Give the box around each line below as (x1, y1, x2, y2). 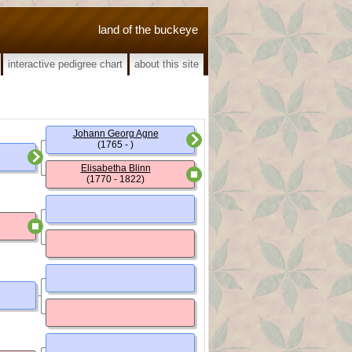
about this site (134, 58, 199, 70)
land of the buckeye (98, 22, 198, 36)
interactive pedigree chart (8, 58, 123, 70)
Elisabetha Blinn (80, 163, 151, 174)
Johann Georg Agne (72, 128, 159, 139)
